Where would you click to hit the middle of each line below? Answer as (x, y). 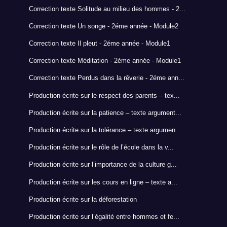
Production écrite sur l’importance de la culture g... (103, 165)
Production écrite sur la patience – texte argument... (105, 112)
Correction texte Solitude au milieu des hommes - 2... (107, 9)
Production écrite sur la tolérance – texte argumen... (105, 130)
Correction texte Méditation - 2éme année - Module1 (105, 61)
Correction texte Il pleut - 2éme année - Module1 (99, 44)
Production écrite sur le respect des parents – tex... (104, 95)
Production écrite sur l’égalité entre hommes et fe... (104, 216)
